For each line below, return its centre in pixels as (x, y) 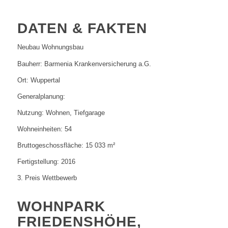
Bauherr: (30, 64)
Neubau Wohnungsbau (50, 47)
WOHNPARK (61, 206)
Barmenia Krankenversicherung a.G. (97, 64)
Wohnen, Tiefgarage (75, 112)
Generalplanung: (41, 96)
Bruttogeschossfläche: (50, 145)
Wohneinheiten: (40, 129)
